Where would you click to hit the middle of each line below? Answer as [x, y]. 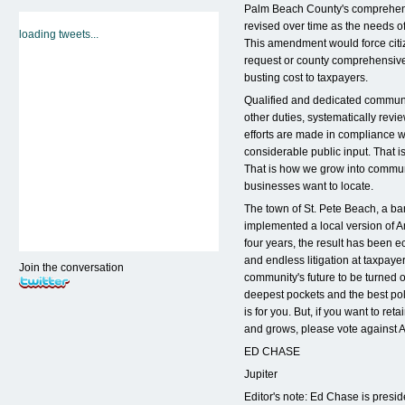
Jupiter [261, 374]
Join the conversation [71, 268]
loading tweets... [59, 34]
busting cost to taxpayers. [306, 78]
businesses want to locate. [309, 186]
